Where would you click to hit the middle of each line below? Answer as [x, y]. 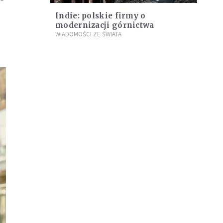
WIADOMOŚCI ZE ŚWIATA [88, 34]
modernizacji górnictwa [105, 25]
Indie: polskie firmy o [101, 15]
